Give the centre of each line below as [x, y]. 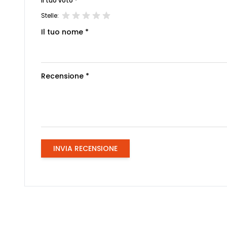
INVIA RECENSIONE [85, 148]
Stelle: [50, 15]
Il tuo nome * [65, 32]
